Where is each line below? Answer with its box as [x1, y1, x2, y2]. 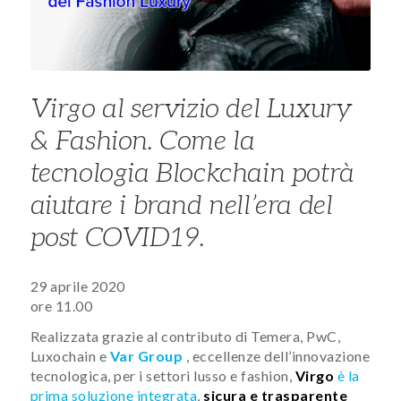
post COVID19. [30, 221, 205, 254]
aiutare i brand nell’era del [30, 189, 333, 222]
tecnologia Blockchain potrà [30, 157, 354, 190]
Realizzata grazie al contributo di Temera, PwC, [30, 328, 341, 346]
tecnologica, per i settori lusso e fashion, [30, 367, 295, 385]
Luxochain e [30, 347, 110, 365]
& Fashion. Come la [30, 124, 255, 158]
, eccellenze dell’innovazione [185, 347, 371, 365]
